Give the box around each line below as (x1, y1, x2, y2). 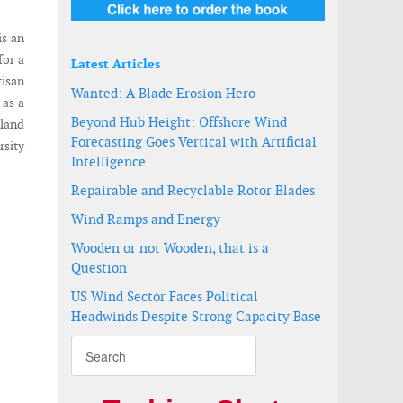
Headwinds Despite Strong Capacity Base (71, 308, 321, 325)
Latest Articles (71, 56, 160, 72)
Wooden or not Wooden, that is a (71, 239, 269, 256)
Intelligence (71, 153, 146, 170)
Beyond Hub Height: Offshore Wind (71, 113, 287, 130)
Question (71, 259, 127, 276)
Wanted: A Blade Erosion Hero (71, 85, 255, 102)
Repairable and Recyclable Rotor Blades (71, 182, 315, 199)
